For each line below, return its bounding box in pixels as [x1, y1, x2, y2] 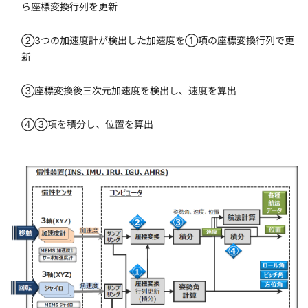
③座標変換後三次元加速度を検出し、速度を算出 [21, 84, 236, 96]
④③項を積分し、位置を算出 [21, 118, 153, 130]
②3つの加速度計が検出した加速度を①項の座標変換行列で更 [21, 34, 294, 46]
